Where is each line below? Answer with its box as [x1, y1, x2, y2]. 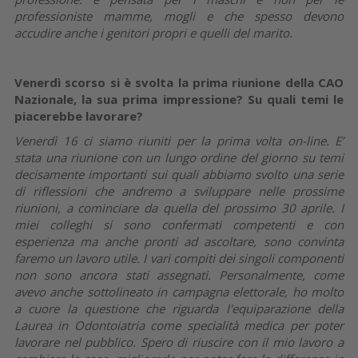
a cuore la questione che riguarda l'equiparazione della [14, 300, 344, 316]
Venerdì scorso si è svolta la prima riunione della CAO [14, 74, 344, 90]
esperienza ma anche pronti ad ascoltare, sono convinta [14, 233, 344, 249]
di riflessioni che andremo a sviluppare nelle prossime [14, 182, 344, 199]
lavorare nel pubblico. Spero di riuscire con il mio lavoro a [14, 333, 344, 350]
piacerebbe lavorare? [14, 107, 143, 124]
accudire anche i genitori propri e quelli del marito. [14, 24, 292, 41]
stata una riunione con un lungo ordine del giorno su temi [14, 149, 344, 165]
